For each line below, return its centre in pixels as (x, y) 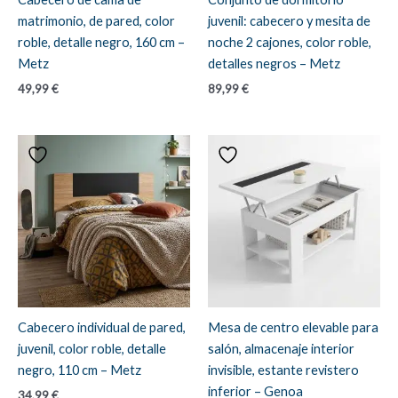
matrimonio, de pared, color (96, 21)
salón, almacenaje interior (281, 349)
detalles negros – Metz (274, 64)
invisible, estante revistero (283, 370)
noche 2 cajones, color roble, (290, 43)
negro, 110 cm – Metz (80, 370)
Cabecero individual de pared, (102, 328)
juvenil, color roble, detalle (92, 349)
